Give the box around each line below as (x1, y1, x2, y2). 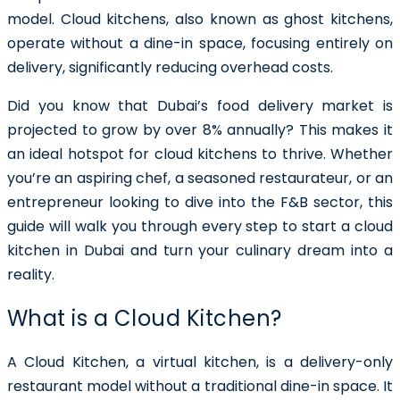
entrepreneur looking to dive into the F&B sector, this (7, 192, 393, 213)
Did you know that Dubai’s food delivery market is (7, 96, 393, 117)
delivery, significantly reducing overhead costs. (7, 57, 333, 79)
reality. (7, 264, 54, 286)
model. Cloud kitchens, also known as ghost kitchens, (7, 9, 393, 30)
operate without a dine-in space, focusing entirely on (7, 33, 393, 54)
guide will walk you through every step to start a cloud (7, 216, 393, 237)
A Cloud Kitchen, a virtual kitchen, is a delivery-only (7, 351, 393, 372)
